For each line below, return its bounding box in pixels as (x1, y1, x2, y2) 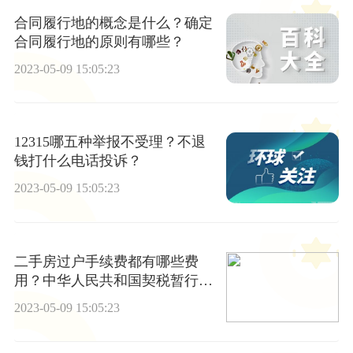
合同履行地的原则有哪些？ (13, 33, 184, 50)
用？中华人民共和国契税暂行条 (13, 272, 213, 288)
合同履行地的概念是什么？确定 (13, 14, 213, 31)
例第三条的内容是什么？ (13, 291, 170, 307)
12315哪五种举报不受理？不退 (13, 134, 206, 150)
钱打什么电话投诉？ (13, 153, 142, 169)
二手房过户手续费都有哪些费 (13, 253, 199, 269)
